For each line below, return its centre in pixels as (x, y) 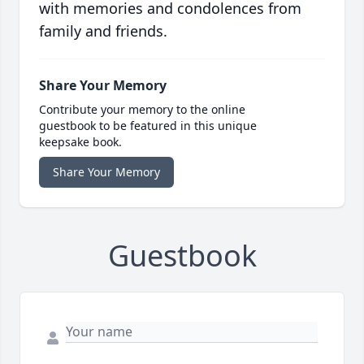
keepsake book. (80, 142)
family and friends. (103, 31)
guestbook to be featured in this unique (148, 126)
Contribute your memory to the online (142, 110)
